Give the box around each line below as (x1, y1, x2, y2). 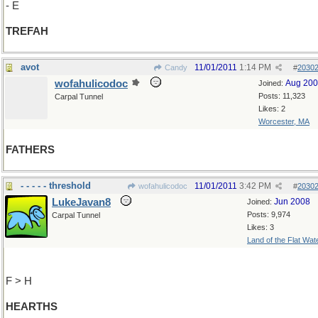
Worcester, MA (258, 117, 309, 126)
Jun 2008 (274, 197, 310, 207)
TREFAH (6, 26, 48, 37)
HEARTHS (6, 301, 57, 312)
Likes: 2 (258, 104, 285, 113)
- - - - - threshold (21, 180, 91, 191)
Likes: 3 (247, 223, 274, 231)
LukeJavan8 (52, 197, 111, 208)
